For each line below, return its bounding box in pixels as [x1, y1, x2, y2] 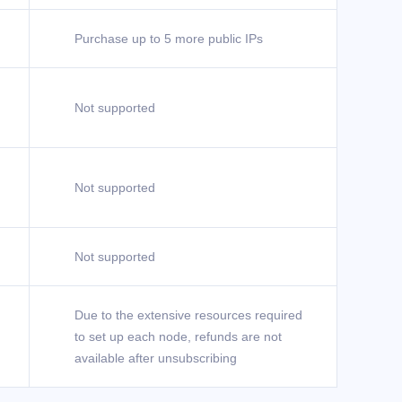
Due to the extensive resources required [74, 308, 302, 322]
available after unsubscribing [74, 351, 237, 365]
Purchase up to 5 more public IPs [74, 31, 263, 46]
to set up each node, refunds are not [74, 329, 282, 344]
